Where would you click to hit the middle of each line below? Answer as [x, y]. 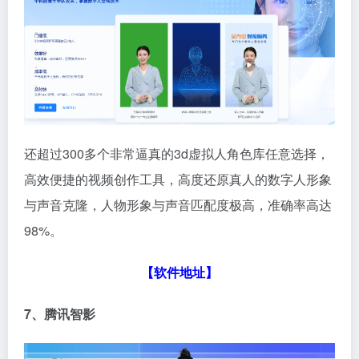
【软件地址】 [179, 272]
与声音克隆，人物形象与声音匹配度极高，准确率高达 [178, 204]
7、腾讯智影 [60, 313]
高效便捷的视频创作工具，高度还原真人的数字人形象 [178, 179]
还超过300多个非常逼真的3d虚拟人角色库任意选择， [177, 153]
